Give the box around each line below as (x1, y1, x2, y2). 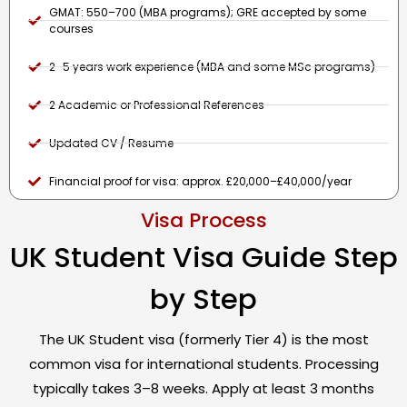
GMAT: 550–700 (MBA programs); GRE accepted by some (48, 4, 366, 20)
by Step (150, 278, 257, 319)
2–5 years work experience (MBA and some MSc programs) (48, 58, 375, 74)
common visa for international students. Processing (28, 353, 379, 373)
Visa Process (140, 205, 267, 234)
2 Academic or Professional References (48, 96, 264, 113)
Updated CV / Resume (48, 134, 174, 151)
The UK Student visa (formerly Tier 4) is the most (38, 329, 369, 349)
